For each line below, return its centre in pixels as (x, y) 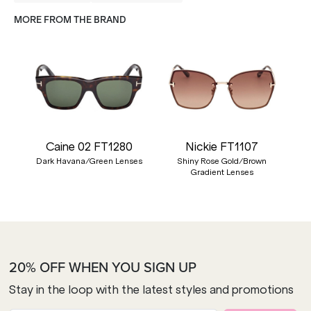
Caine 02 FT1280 (89, 146)
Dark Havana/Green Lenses (89, 161)
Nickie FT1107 (222, 146)
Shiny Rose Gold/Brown (222, 161)
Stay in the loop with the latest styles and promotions (151, 289)
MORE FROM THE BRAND (70, 20)
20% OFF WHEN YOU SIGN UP (103, 267)
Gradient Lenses (222, 172)
